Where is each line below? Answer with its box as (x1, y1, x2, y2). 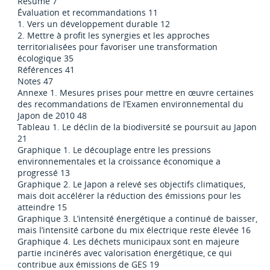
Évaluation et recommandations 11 (17, 7, 159, 19)
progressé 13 (17, 167, 71, 179)
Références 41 (17, 64, 75, 76)
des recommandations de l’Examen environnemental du (17, 98, 244, 110)
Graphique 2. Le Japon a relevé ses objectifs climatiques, (17, 178, 246, 190)
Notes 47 (17, 75, 54, 87)
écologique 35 (17, 52, 74, 64)
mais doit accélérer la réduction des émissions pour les (17, 190, 242, 202)
